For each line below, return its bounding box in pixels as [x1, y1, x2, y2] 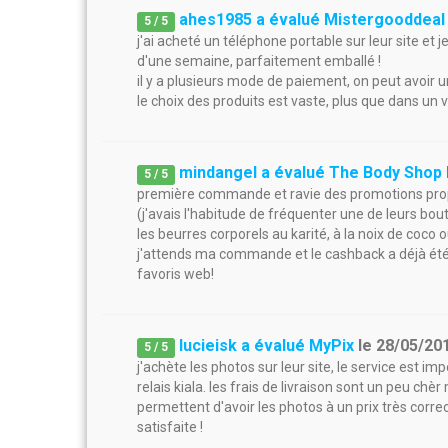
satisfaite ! [137, 419, 203, 435]
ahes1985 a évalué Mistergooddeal [179, 10, 446, 29]
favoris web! [137, 266, 214, 282]
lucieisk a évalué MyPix [179, 336, 355, 355]
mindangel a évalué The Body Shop [179, 163, 443, 182]
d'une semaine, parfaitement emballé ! [137, 53, 381, 69]
